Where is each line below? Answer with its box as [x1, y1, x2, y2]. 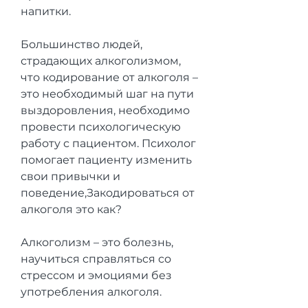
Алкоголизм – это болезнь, [21, 235, 173, 249]
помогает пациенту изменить [21, 153, 192, 166]
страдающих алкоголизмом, [21, 54, 181, 67]
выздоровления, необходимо [21, 103, 190, 117]
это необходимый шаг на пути [21, 87, 194, 100]
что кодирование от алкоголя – [21, 70, 198, 84]
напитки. [21, 4, 71, 18]
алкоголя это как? [21, 202, 122, 216]
